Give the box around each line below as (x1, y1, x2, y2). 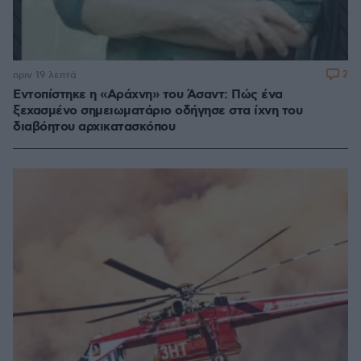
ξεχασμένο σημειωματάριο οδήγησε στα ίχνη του (13, 102, 302, 120)
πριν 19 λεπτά (13, 68, 77, 81)
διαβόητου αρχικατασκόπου (13, 118, 175, 136)
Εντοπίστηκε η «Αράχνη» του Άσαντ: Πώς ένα (13, 86, 283, 104)
